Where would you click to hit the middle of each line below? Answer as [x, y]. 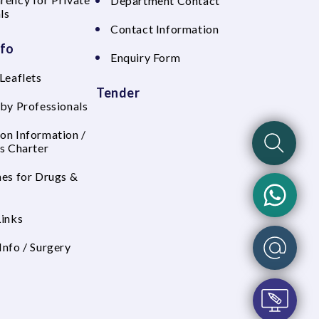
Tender [118, 93]
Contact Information [165, 29]
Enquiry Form [146, 57]
